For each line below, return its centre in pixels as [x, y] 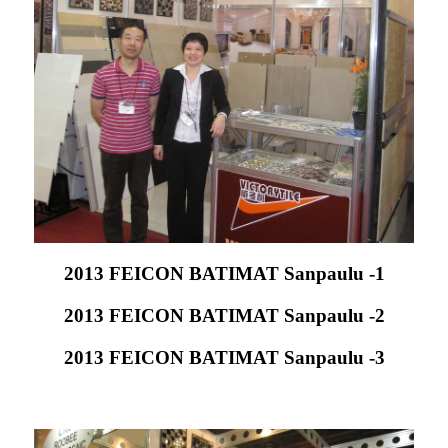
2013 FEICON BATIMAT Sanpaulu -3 [224, 357]
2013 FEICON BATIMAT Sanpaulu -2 [224, 315]
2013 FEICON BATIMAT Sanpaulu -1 [224, 273]
